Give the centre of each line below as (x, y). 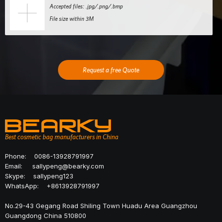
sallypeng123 (53, 176)
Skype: (19, 176)
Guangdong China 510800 (46, 216)
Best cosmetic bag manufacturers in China (62, 137)
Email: (19, 166)
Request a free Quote (111, 70)
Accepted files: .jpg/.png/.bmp (86, 6)
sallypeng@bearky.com (68, 166)
